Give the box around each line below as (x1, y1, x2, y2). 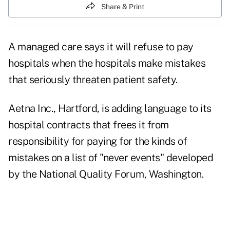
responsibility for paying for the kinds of (8, 135, 187, 148)
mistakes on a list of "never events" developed (8, 151, 213, 164)
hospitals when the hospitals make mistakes (8, 57, 205, 70)
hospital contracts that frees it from (8, 119, 169, 131)
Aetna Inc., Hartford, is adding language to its (8, 102, 212, 115)
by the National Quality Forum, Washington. (8, 168, 203, 181)
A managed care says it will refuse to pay (8, 41, 194, 53)
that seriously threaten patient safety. (8, 73, 178, 86)
